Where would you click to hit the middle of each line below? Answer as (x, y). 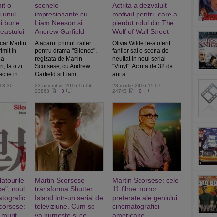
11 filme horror (135, 189)
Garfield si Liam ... (58, 74)
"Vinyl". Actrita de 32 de (143, 66)
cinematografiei (136, 206)
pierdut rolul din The (143, 23)
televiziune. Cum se (65, 206)
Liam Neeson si (59, 23)
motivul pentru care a (145, 14)
